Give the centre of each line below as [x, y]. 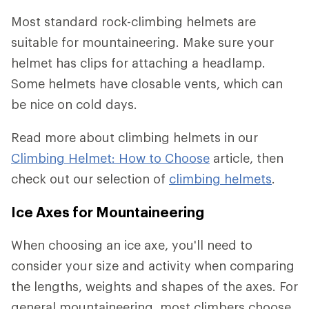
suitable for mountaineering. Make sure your [142, 42]
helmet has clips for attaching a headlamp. [138, 63]
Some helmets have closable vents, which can [147, 84]
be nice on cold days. [74, 104]
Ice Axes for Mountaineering [108, 212]
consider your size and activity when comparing [153, 266]
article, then [247, 158]
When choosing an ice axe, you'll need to [132, 245]
